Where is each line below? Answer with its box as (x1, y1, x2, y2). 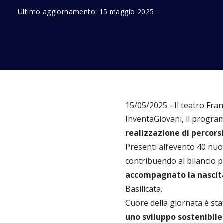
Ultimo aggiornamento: (18, 6, 99, 16)
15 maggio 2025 (99, 6, 154, 16)
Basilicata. (125, 183, 162, 194)
